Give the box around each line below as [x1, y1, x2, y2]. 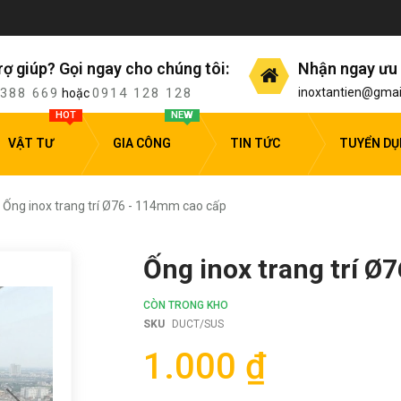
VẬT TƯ [8, 136, 54, 151]
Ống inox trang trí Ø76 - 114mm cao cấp [3, 199, 226, 214]
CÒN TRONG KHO [143, 298, 228, 311]
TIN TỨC [230, 136, 280, 151]
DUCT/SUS [172, 317, 224, 330]
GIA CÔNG [113, 136, 171, 151]
